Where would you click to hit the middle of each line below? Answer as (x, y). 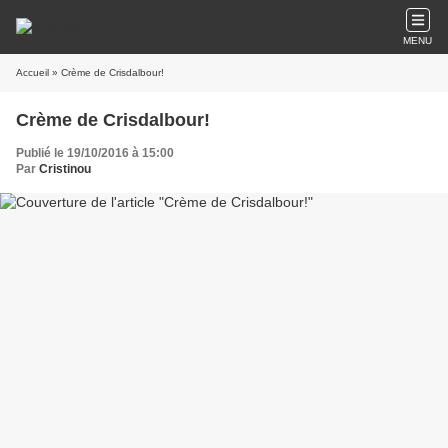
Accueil (32, 72)
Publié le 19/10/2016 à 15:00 (95, 153)
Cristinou (65, 169)
